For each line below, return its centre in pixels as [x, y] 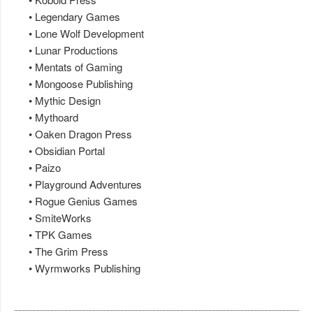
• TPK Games [53, 235]
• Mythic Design [58, 101]
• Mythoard [46, 117]
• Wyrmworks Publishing [78, 268]
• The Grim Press [61, 252]
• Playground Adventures [78, 184]
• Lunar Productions [66, 50]
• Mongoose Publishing [74, 84]
